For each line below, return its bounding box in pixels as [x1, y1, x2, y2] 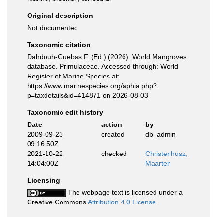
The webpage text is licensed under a [66, 188, 183, 196]
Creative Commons [27, 198, 88, 206]
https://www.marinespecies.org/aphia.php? [27, 82, 157, 90]
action [101, 121, 122, 128]
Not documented [27, 24, 78, 31]
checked [101, 150, 127, 157]
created [101, 130, 124, 138]
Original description [27, 12, 93, 19]
